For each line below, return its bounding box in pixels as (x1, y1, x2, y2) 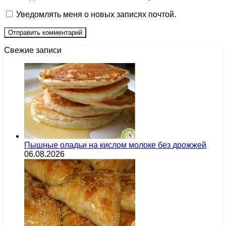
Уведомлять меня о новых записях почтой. (16, 10, 176, 19)
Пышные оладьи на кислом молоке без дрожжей (24, 141, 206, 150)
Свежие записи (4, 46, 62, 55)
